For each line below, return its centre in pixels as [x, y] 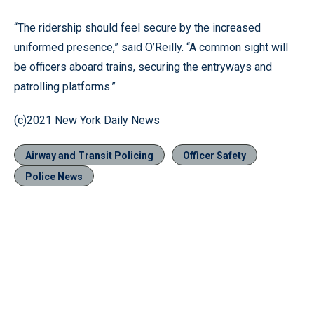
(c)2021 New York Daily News [87, 120]
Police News [54, 176]
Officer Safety [214, 155]
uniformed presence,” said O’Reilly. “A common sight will [151, 47]
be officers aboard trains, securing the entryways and [143, 67]
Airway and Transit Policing [89, 155]
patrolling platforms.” [65, 86]
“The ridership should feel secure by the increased [137, 27]
